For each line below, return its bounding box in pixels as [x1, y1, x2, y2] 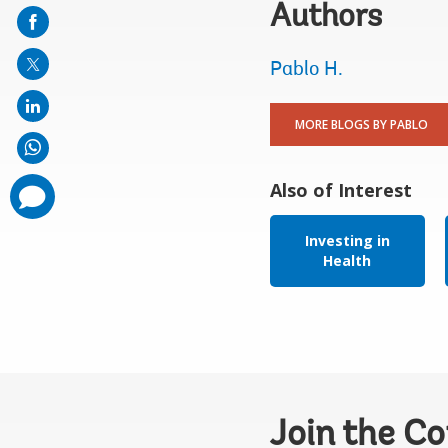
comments [11, 181, 52, 192]
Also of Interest [269, 178, 412, 202]
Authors [269, 2, 382, 34]
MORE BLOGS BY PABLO [294, 116, 428, 133]
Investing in [304, 231, 390, 250]
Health [323, 251, 371, 270]
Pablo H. [269, 60, 343, 80]
